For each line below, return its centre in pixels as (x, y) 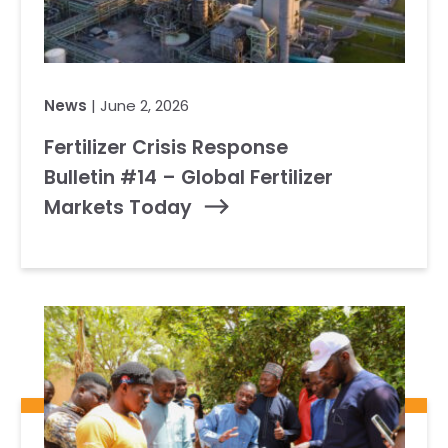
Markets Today (117, 207)
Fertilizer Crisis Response (165, 147)
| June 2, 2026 (137, 105)
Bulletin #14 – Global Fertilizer (188, 177)
